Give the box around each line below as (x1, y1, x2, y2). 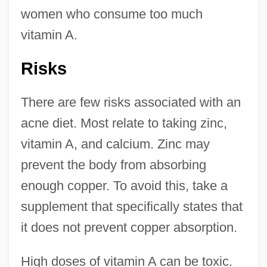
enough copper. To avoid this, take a (20, 178, 228, 193)
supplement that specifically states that (20, 198, 243, 214)
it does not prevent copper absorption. (20, 219, 237, 235)
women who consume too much (20, 6, 203, 21)
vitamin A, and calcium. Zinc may (20, 136, 210, 151)
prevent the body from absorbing (20, 157, 206, 172)
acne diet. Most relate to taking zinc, (20, 115, 227, 131)
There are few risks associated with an (20, 94, 241, 110)
